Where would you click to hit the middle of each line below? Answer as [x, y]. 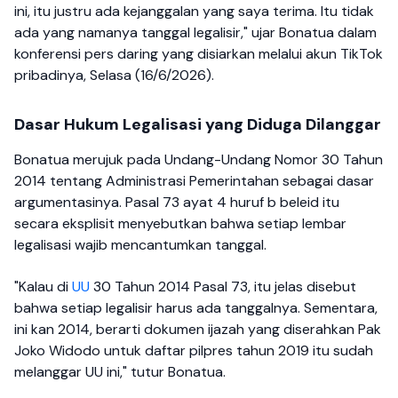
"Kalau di [43, 286]
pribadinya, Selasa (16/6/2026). [114, 76]
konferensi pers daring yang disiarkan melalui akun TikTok [199, 54]
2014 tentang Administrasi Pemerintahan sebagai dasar [194, 181]
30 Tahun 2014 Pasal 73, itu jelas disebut [223, 286]
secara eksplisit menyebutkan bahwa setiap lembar [180, 224]
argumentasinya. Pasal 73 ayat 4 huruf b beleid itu [177, 203]
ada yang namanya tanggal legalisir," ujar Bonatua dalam [195, 33]
